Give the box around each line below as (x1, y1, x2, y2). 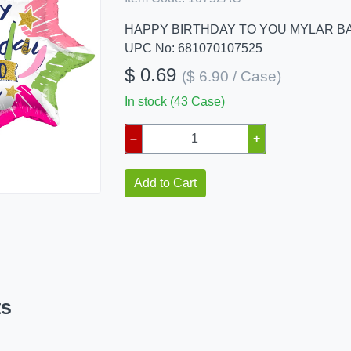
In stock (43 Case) (124, 95, 225, 108)
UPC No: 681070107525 (124, 42, 262, 55)
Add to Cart (133, 176, 197, 190)
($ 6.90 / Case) (181, 68, 281, 85)
